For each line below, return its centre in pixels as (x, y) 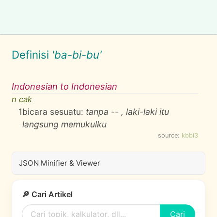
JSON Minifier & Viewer (60, 163)
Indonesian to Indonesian (64, 86)
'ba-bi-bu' (77, 54)
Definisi (32, 54)
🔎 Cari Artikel (47, 194)
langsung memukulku (65, 124)
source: (170, 135)
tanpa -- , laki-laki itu (128, 112)
